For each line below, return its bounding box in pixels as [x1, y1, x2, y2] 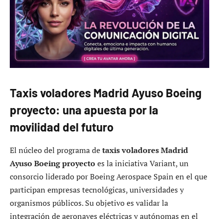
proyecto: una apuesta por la [10, 102, 158, 117]
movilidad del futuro [10, 119, 113, 134]
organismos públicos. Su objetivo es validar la [10, 197, 168, 209]
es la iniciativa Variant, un [95, 158, 189, 169]
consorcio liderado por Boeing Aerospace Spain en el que [10, 171, 207, 182]
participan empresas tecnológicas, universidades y [10, 184, 184, 196]
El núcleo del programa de [10, 145, 102, 156]
